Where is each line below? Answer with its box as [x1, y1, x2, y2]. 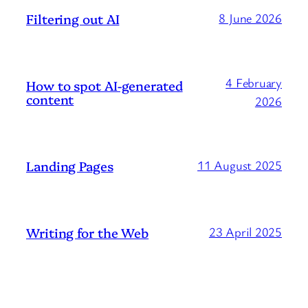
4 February [225, 74, 282, 91]
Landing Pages [26, 156, 113, 175]
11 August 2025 [197, 157, 282, 174]
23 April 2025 [208, 223, 282, 241]
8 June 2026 [219, 10, 282, 27]
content [26, 89, 74, 108]
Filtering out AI [26, 9, 120, 27]
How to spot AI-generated [26, 76, 183, 94]
